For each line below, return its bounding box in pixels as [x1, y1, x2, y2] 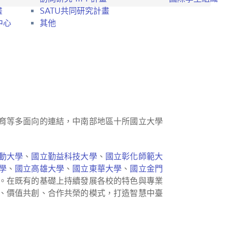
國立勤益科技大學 [31, 151, 97, 162]
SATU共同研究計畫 [40, 6, 109, 16]
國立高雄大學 [15, 163, 65, 174]
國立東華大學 [72, 163, 122, 174]
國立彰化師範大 [105, 151, 163, 162]
